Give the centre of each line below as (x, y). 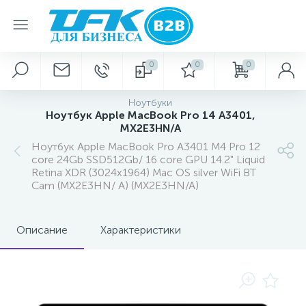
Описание (42, 230)
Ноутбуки (150, 103)
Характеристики (141, 230)
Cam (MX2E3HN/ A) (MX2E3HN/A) (115, 185)
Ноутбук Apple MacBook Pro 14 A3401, (150, 115)
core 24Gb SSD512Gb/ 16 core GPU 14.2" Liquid (148, 159)
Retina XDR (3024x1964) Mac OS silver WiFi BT (144, 172)
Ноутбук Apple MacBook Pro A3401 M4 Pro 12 (146, 147)
